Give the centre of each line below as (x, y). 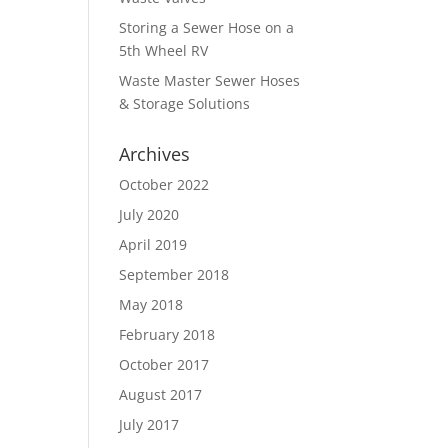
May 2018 (151, 304)
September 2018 (174, 274)
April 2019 (153, 244)
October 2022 (164, 184)
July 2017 (149, 424)
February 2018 (167, 334)
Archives (155, 154)
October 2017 (164, 364)
